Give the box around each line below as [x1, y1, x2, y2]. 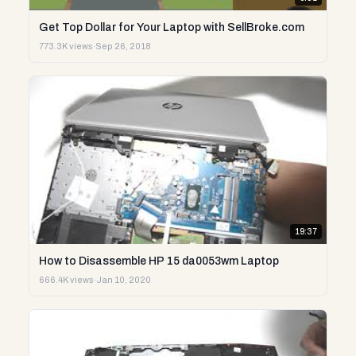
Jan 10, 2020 [96, 274, 151, 284]
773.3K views [39, 41, 93, 52]
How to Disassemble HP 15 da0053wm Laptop [39, 254, 279, 267]
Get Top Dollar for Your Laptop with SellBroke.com [39, 21, 304, 34]
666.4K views [39, 274, 94, 284]
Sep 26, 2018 [95, 41, 151, 52]
